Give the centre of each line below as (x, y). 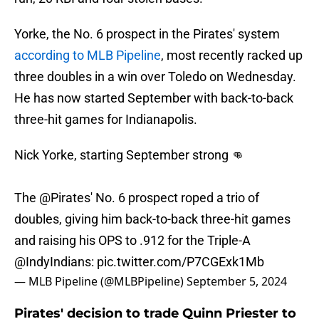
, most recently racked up (232, 56)
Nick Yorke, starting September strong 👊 (129, 155)
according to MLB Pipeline (88, 56)
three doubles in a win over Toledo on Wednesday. (155, 77)
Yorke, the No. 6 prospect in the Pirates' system (147, 34)
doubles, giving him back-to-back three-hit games (152, 219)
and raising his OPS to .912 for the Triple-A (132, 241)
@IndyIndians (53, 262)
